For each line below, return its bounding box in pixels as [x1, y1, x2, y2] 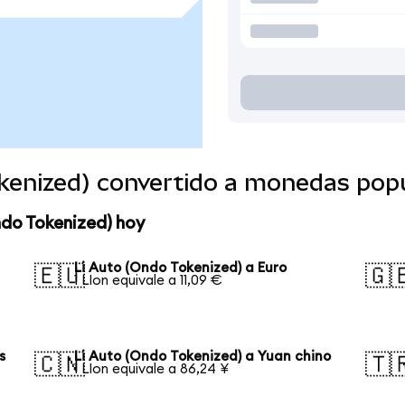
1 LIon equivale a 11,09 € [74, 273, 223, 287]
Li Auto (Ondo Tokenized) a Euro [74, 260, 287, 275]
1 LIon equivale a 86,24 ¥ [74, 362, 230, 376]
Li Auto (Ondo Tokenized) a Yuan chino [74, 349, 332, 363]
